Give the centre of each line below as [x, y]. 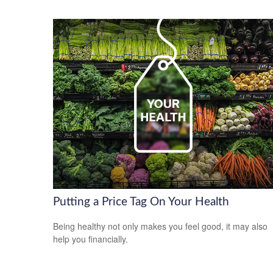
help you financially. [90, 239]
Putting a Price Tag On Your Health [141, 202]
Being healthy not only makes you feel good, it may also [160, 226]
